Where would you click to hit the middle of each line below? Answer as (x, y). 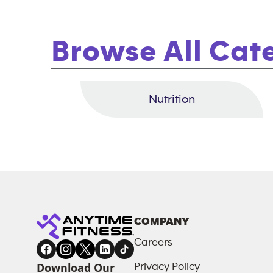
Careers (153, 243)
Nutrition (172, 99)
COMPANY (162, 222)
